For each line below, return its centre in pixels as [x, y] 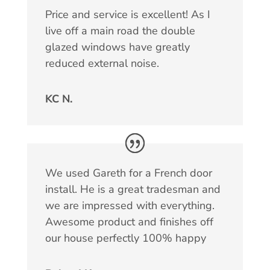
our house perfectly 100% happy [125, 238]
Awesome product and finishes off [129, 221]
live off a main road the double [120, 31]
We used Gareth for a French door [128, 173]
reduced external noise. [102, 64]
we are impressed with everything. [130, 205]
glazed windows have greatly [117, 47]
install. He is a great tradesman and [133, 189]
